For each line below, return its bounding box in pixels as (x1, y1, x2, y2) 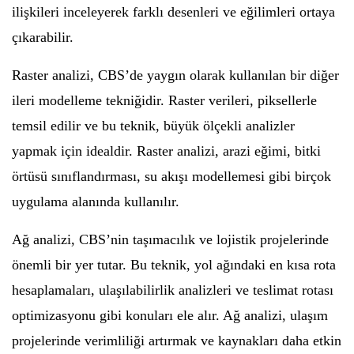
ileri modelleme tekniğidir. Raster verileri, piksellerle (12, 92, 317, 108)
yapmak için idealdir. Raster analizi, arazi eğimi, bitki (12, 142, 321, 159)
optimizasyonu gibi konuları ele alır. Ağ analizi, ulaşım (12, 307, 328, 323)
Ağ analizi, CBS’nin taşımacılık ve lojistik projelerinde (12, 231, 329, 247)
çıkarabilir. (12, 28, 73, 45)
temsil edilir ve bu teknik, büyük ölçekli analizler (12, 117, 295, 134)
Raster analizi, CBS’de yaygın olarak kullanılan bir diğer (12, 66, 339, 83)
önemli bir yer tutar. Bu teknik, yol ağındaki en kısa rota (12, 256, 336, 273)
